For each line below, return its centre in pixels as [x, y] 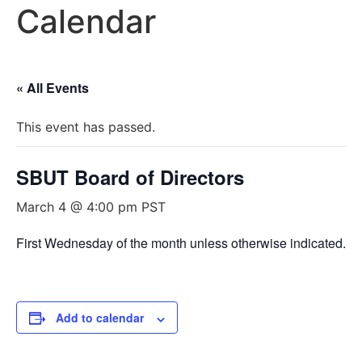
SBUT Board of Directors [130, 177]
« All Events [53, 88]
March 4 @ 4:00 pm [77, 207]
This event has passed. [86, 127]
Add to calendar [100, 318]
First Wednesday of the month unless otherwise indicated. [181, 243]
